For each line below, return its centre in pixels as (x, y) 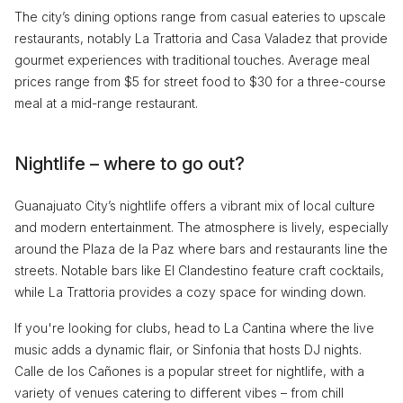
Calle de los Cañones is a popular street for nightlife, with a (189, 371)
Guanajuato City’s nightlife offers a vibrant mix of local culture (195, 206)
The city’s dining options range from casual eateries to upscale (200, 17)
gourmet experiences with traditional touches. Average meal (192, 60)
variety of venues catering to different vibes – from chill (179, 393)
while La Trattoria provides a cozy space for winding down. (190, 292)
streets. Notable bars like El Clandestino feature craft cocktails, (199, 270)
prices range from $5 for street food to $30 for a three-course (200, 81)
